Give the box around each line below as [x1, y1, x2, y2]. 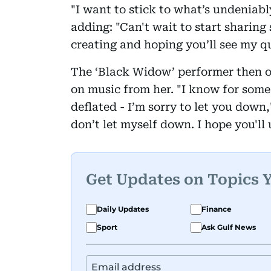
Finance [201, 204, 232, 214]
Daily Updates [97, 204, 149, 214]
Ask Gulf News [201, 222, 256, 232]
